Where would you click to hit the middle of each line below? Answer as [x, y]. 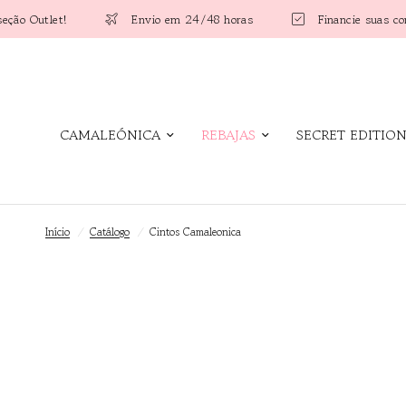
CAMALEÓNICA [110, 135]
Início [58, 232]
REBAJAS [228, 135]
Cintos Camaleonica [195, 232]
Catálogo [110, 232]
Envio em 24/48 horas [115, 19]
